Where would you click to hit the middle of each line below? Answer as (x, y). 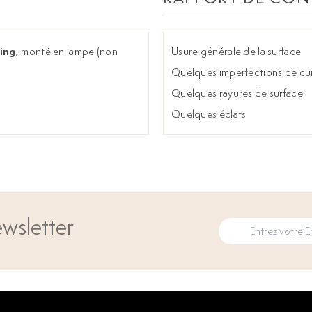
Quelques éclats (209, 114)
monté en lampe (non (68, 51)
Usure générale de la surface (236, 51)
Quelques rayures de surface (237, 93)
